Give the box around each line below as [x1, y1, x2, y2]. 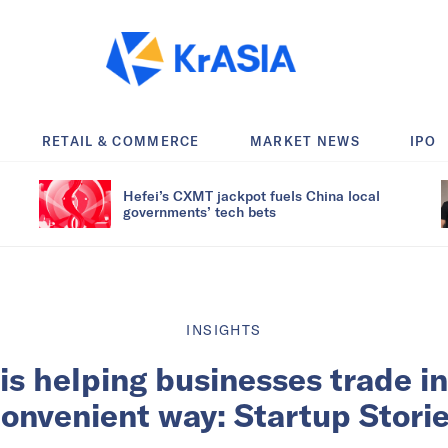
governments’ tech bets [123, 202, 276, 220]
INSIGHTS [186, 320, 262, 339]
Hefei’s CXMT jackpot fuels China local [123, 186, 380, 204]
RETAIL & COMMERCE [41, 132, 200, 149]
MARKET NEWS [249, 132, 361, 149]
